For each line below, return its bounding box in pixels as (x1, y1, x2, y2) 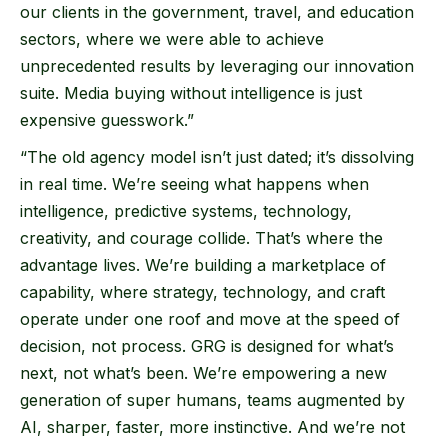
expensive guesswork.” (20, 110, 194, 131)
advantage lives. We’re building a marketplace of (20, 255, 386, 276)
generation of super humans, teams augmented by (20, 390, 405, 411)
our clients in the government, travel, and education (20, 2, 414, 23)
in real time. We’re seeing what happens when (20, 174, 369, 195)
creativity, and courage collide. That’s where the (20, 228, 383, 249)
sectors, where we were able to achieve (20, 29, 324, 50)
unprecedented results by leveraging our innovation (20, 56, 414, 77)
